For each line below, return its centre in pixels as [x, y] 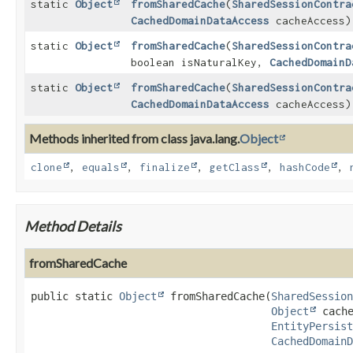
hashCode [305, 167]
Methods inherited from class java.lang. [134, 138]
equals [101, 167]
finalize [165, 167]
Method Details [73, 226]
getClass [235, 167]
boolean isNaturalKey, [201, 62]
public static [72, 296]
